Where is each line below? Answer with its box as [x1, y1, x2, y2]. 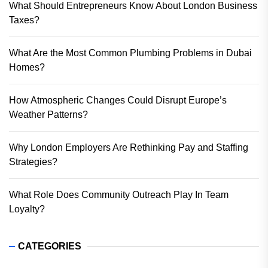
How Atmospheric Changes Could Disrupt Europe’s [9, 95, 227, 106]
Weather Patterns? [9, 109, 88, 120]
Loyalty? [9, 204, 45, 215]
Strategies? [9, 157, 57, 167]
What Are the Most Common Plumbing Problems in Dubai [9, 48, 252, 59]
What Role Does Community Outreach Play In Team [9, 190, 229, 200]
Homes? [9, 62, 45, 73]
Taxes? [9, 15, 39, 26]
